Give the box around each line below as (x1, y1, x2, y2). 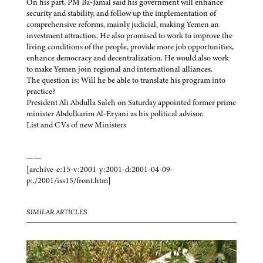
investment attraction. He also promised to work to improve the (26, 30, 232, 42)
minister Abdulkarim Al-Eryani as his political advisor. (26, 108, 204, 120)
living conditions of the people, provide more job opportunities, (26, 41, 234, 53)
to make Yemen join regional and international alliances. (26, 63, 213, 75)
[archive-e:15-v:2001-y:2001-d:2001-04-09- (26, 164, 173, 176)
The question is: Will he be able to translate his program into (26, 75, 225, 86)
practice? (26, 86, 56, 97)
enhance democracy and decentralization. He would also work (26, 52, 229, 64)
